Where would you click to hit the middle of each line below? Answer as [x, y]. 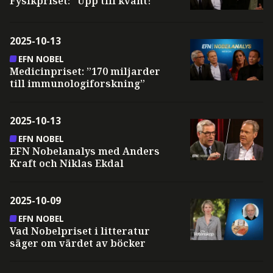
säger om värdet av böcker [77, 243]
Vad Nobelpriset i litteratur [80, 231]
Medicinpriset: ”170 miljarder [85, 72]
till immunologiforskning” [77, 84]
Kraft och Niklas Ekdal [66, 164]
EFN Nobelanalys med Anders [84, 151]
